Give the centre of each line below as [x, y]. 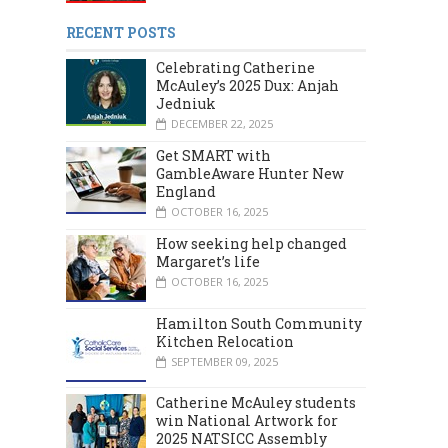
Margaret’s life [208, 262]
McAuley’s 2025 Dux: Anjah [247, 86]
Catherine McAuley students [256, 402]
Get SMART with [213, 156]
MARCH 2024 [163, 233]
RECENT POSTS [121, 33]
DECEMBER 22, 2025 [222, 124]
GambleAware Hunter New [250, 174]
